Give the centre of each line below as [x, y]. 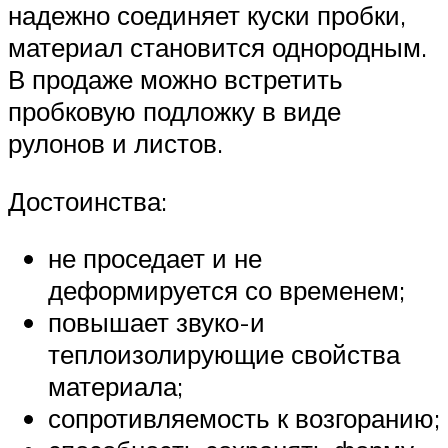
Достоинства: [87, 200]
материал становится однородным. [217, 47]
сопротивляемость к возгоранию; [244, 418]
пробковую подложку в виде [174, 111]
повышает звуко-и [156, 322]
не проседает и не [155, 258]
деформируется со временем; [226, 290]
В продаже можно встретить [175, 79]
